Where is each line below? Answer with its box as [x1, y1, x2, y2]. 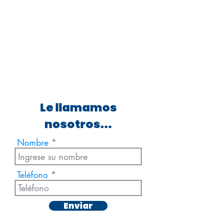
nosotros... [44, 116, 112, 132]
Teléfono [17, 169, 48, 180]
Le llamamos [40, 100, 117, 115]
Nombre [17, 136, 48, 148]
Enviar [64, 200, 93, 212]
